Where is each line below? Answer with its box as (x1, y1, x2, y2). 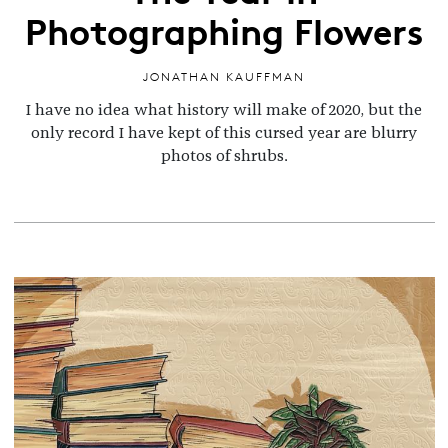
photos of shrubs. (160, 147, 288, 164)
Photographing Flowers (24, 3, 424, 56)
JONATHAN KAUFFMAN (143, 69, 305, 85)
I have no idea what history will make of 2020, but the (26, 101, 422, 118)
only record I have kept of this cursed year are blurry (31, 124, 417, 141)
